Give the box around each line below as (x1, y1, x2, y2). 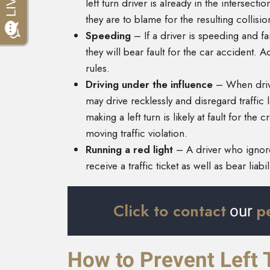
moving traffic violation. (86, 126, 187, 141)
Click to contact (113, 199, 227, 223)
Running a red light (86, 142, 176, 157)
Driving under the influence (86, 77, 216, 92)
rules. (86, 61, 113, 76)
